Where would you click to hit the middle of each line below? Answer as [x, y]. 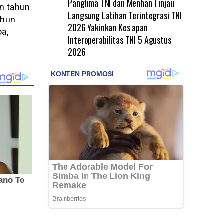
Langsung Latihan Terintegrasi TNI [125, 15]
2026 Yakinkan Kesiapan [108, 27]
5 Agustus [154, 39]
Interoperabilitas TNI [102, 39]
